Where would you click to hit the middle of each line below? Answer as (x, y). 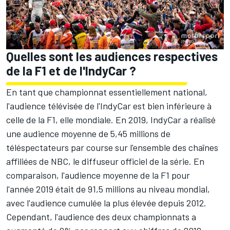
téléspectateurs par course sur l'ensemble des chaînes (112, 147)
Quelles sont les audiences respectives (112, 56)
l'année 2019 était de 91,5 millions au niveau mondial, (108, 189)
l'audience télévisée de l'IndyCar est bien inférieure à (109, 106)
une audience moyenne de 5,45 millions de (88, 133)
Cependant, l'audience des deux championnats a (101, 216)
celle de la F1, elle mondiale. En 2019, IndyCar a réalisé (111, 119)
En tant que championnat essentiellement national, (107, 92)
